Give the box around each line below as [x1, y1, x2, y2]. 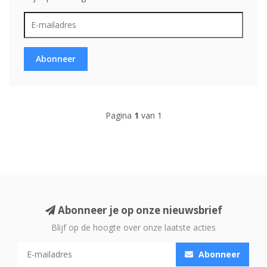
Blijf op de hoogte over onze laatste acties [51, 221, 216, 233]
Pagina [105, 109, 134, 121]
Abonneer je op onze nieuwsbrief [55, 203, 222, 217]
